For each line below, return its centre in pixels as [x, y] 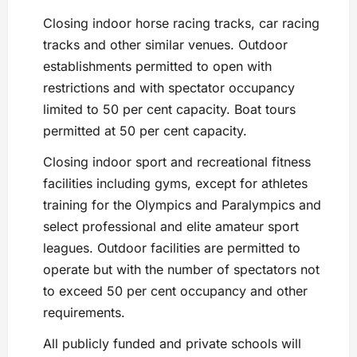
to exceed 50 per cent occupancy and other [175, 291]
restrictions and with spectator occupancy [169, 88]
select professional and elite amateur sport [171, 227]
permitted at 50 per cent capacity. [145, 131]
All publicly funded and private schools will [172, 344]
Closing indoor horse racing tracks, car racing [181, 24]
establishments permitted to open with [157, 67]
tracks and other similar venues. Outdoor [165, 45]
